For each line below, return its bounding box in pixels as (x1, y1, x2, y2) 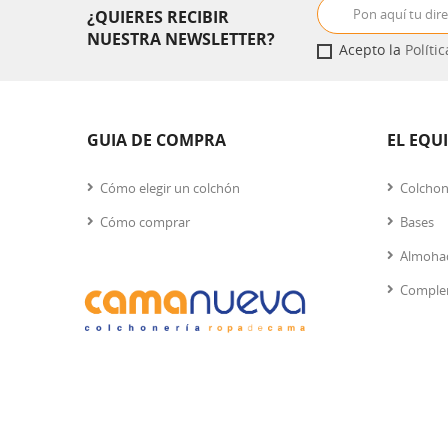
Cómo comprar (100, 213, 190, 231)
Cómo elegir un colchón (100, 179, 240, 197)
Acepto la (339, 40, 405, 59)
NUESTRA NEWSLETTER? (87, 27, 275, 50)
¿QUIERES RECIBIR (87, 5, 229, 28)
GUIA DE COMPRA (87, 129, 226, 151)
